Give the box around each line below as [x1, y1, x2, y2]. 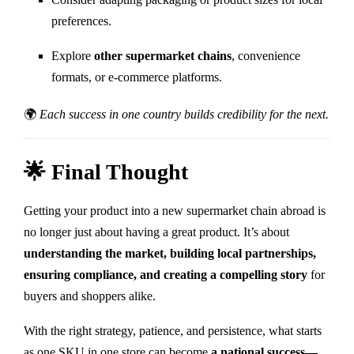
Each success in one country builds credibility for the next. [40, 107, 329, 121]
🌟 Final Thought [24, 159, 188, 184]
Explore [51, 48, 94, 62]
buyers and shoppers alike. [24, 288, 156, 303]
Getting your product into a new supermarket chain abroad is [24, 203, 326, 217]
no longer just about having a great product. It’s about [24, 224, 289, 239]
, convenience [232, 48, 300, 62]
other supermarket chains [94, 48, 232, 62]
